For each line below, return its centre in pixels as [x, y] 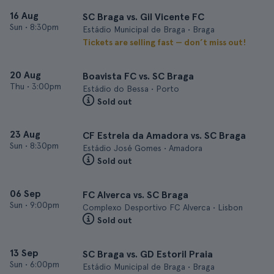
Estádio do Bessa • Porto [131, 89]
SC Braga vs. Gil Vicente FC [143, 17]
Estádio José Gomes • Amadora [143, 148]
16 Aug [24, 16]
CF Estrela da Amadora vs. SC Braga [164, 135]
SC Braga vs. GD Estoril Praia [148, 254]
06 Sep [25, 194]
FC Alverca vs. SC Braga [135, 195]
